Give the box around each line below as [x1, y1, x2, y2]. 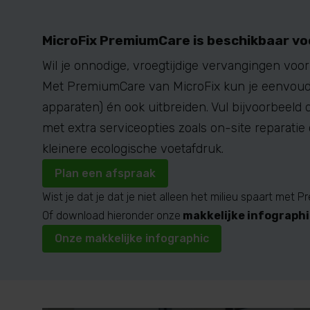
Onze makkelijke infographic [55, 232, 209, 246]
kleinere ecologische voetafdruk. [42, 141, 224, 156]
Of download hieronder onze [42, 208, 181, 222]
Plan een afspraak [55, 166, 156, 180]
